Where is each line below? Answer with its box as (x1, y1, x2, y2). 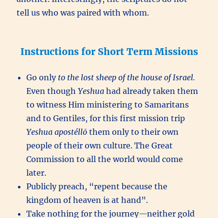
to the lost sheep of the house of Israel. (58, 73, 196, 83)
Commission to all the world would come (26, 154, 183, 164)
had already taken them (104, 86, 199, 96)
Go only (26, 73, 58, 83)
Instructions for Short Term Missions (20, 46, 198, 58)
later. (26, 168, 47, 178)
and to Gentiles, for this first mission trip (26, 113, 185, 124)
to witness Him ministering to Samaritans (26, 100, 189, 110)
